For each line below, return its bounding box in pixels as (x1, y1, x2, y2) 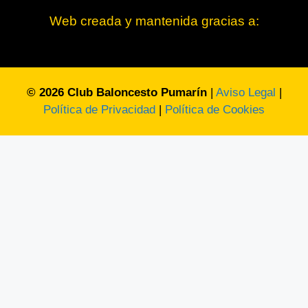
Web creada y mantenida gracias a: (49, 14, 259, 29)
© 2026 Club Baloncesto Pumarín (26, 85, 207, 99)
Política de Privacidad (43, 102, 155, 116)
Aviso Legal (215, 85, 276, 99)
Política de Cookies (165, 102, 265, 116)
